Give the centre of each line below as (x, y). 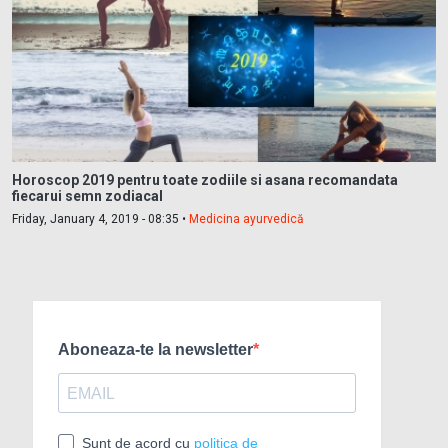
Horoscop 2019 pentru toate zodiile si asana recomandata (205, 180)
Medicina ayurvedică (246, 219)
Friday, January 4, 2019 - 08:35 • (100, 219)
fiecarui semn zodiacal (87, 196)
